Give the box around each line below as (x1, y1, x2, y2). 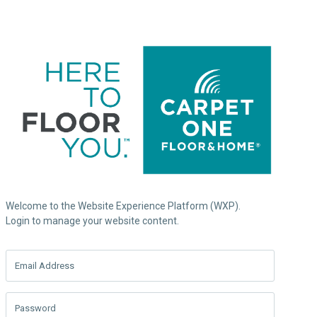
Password (15, 302, 56, 313)
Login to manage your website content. (6, 214, 179, 226)
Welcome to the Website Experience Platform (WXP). (6, 200, 241, 212)
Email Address (15, 260, 74, 271)
